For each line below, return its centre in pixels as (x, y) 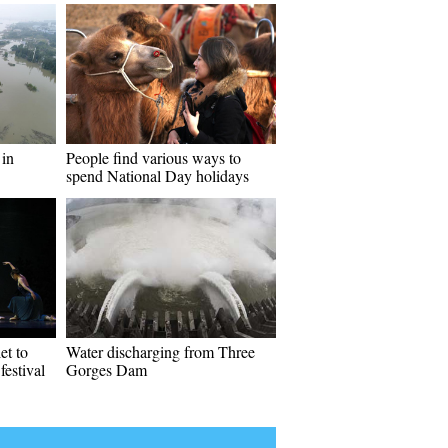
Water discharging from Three (160, 351)
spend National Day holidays (157, 175)
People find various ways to (153, 157)
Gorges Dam (106, 369)
